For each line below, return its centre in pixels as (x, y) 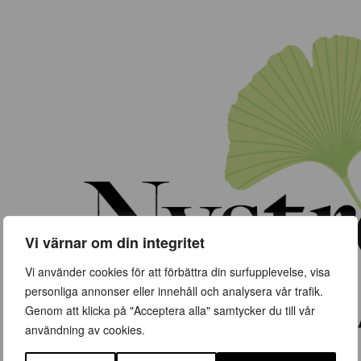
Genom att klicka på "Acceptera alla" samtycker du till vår (170, 310)
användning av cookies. (85, 330)
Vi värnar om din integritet (115, 243)
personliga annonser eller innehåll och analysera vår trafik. (174, 291)
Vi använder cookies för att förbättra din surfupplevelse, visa (178, 272)
